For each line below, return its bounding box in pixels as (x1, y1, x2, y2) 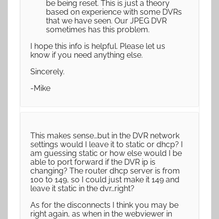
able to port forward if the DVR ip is (30, 157, 155, 167)
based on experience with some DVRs (46, 7, 182, 17)
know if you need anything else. (30, 50, 143, 60)
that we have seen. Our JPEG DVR (46, 16, 167, 25)
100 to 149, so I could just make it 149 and (30, 175, 179, 184)
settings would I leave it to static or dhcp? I (30, 140, 183, 149)
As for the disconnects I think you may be (30, 200, 178, 210)
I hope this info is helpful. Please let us (30, 42, 165, 51)
